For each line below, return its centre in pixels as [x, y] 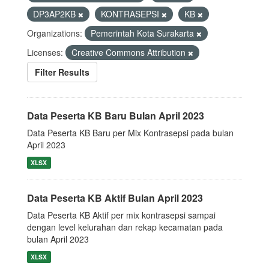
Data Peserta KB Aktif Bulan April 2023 [115, 198]
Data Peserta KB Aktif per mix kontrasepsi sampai [121, 215]
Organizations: [55, 33]
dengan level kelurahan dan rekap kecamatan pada [125, 227]
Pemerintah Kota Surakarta [144, 33]
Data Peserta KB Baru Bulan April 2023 [116, 116]
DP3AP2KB [56, 14]
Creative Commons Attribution [130, 52]
